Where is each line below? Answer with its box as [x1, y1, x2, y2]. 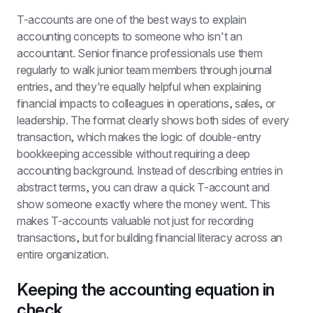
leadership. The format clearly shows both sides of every [17, 113, 290, 127]
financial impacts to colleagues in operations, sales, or [17, 96, 276, 110]
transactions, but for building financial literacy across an [17, 231, 283, 245]
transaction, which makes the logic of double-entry [17, 130, 261, 144]
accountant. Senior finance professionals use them [17, 46, 263, 60]
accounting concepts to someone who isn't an [17, 29, 242, 43]
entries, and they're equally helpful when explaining [17, 80, 261, 94]
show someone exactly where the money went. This [17, 197, 270, 211]
